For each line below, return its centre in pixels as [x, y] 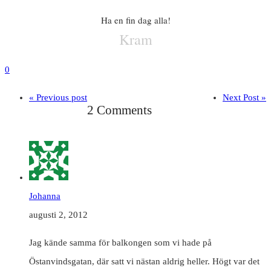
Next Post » [244, 98]
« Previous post [58, 98]
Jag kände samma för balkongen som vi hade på [120, 243]
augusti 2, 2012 [58, 215]
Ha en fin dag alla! [135, 20]
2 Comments [119, 110]
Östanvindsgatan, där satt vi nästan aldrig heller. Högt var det [144, 262]
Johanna [45, 196]
